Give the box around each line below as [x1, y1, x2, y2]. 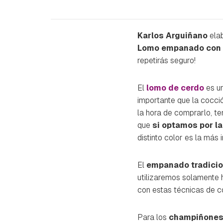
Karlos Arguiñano [137, 30, 208, 41]
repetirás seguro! [137, 55, 196, 66]
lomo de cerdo [146, 82, 204, 93]
